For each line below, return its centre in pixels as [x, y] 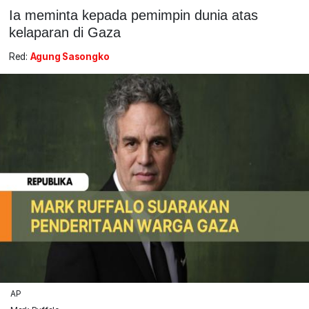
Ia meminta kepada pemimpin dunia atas [133, 15]
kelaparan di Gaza [64, 32]
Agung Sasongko [70, 57]
